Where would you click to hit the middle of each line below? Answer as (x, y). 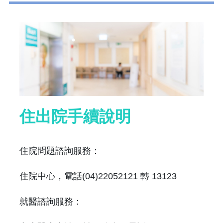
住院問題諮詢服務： (59, 151)
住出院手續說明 (75, 116)
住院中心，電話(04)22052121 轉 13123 (98, 176)
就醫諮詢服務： (51, 202)
